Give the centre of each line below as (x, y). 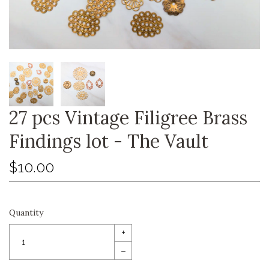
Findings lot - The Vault (109, 141)
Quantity (26, 213)
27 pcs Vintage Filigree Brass (128, 118)
